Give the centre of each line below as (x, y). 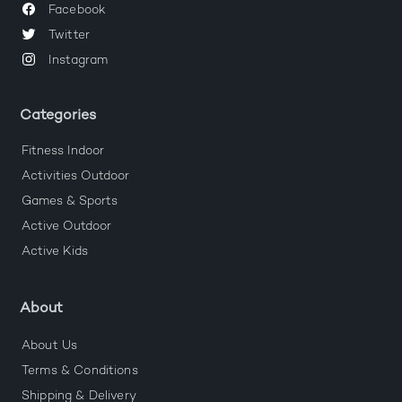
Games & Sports (70, 202)
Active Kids (55, 253)
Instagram (79, 61)
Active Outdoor (66, 227)
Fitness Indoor (63, 152)
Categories (58, 117)
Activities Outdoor (75, 177)
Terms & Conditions (80, 372)
